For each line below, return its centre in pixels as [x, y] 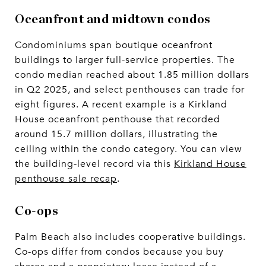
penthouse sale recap [66, 178]
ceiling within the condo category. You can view [129, 149]
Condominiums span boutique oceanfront [114, 45]
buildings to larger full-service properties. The [125, 60]
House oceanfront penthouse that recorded [118, 119]
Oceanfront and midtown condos [113, 19]
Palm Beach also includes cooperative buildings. [130, 237]
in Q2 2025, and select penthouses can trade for [130, 89]
